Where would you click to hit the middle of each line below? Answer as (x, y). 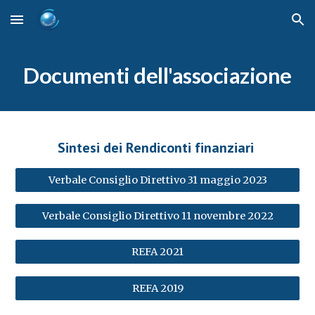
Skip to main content (61, 26)
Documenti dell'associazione (157, 76)
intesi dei (96, 148)
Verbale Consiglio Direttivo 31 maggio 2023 (157, 180)
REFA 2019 (157, 288)
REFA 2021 (157, 252)
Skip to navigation (260, 26)
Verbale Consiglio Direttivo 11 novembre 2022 (157, 216)
